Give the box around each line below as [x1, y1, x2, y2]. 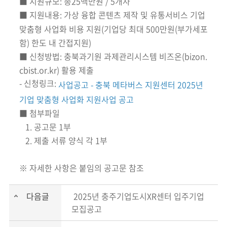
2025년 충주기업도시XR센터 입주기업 [71, 190, 204, 203]
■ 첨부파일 [19, 106, 60, 119]
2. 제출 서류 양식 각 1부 [19, 134, 107, 147]
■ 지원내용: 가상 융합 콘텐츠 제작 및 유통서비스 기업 [19, 9, 205, 21]
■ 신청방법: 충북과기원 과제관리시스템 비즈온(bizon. [19, 50, 207, 62]
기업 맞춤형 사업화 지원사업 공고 [19, 93, 134, 105]
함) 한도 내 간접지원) [19, 36, 91, 49]
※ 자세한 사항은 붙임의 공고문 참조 [19, 162, 144, 174]
